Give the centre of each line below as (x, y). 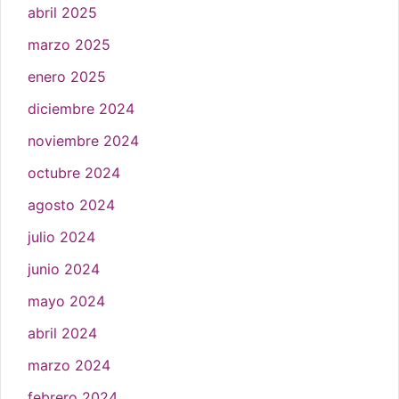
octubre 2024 (74, 172)
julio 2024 (61, 236)
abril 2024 (62, 333)
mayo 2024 (66, 301)
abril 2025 (62, 12)
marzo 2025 (69, 44)
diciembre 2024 (81, 108)
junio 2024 (64, 269)
